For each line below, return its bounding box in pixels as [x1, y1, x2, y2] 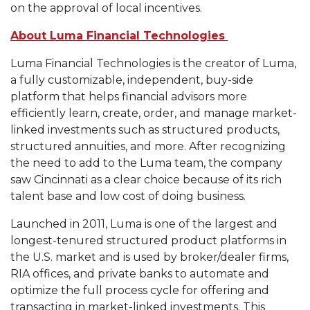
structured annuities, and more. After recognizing [10, 140, 286, 154]
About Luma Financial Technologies [10, 29, 225, 43]
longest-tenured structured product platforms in [10, 234, 286, 248]
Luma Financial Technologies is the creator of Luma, [10, 57, 296, 71]
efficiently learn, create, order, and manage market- [10, 107, 297, 120]
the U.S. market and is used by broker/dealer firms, [10, 250, 289, 264]
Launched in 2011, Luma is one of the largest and [10, 217, 277, 231]
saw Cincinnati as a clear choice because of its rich [10, 173, 282, 187]
